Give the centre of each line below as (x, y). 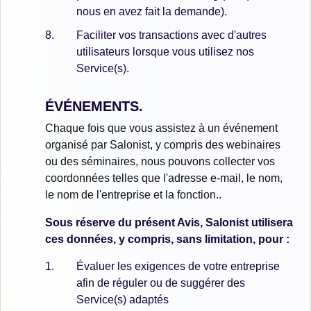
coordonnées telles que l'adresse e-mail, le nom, (164, 178)
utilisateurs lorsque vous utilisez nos (165, 51)
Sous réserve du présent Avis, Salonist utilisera (169, 222)
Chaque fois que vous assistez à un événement (161, 128)
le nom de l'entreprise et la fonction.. (133, 194)
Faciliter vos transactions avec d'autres (171, 35)
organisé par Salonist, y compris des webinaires (163, 144)
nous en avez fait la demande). (152, 12)
